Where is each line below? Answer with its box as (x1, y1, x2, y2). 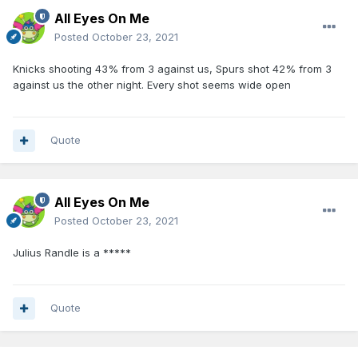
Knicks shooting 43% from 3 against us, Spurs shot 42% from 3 (13, 62, 332, 76)
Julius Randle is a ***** (13, 246, 131, 260)
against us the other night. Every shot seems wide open (13, 78, 294, 92)
